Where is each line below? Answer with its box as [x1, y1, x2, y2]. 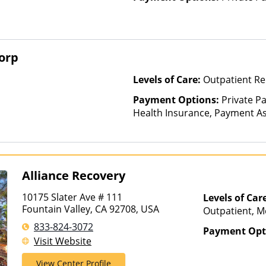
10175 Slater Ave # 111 [22, 191, 125, 204]
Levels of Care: [133, 73, 203, 86]
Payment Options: [133, 93, 221, 106]
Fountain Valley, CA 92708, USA [22, 202, 159, 216]
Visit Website [34, 235, 91, 248]
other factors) [133, 132, 195, 145]
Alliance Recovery [22, 167, 125, 183]
